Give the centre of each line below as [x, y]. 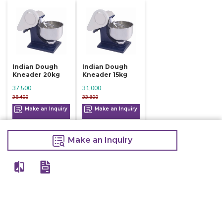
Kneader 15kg [105, 74]
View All [111, 166]
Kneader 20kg [36, 74]
